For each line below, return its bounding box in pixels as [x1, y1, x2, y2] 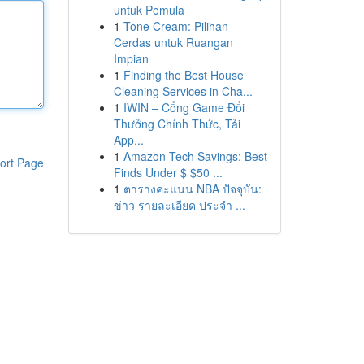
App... [113, 132, 144, 148]
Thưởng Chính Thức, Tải [113, 115, 240, 132]
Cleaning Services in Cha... [113, 83, 253, 99]
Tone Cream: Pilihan [123, 18, 228, 34]
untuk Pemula [113, 2, 184, 18]
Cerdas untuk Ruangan [113, 34, 233, 50]
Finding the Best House [123, 67, 244, 83]
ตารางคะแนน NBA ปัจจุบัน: [123, 180, 262, 197]
